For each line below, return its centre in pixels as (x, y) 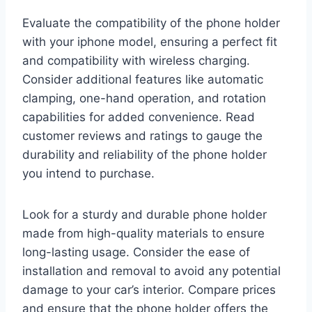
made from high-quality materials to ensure (143, 234)
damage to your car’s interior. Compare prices (149, 290)
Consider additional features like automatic (143, 80)
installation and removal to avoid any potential (151, 271)
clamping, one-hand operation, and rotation (144, 99)
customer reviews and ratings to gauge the (142, 136)
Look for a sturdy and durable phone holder (145, 215)
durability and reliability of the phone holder (145, 155)
